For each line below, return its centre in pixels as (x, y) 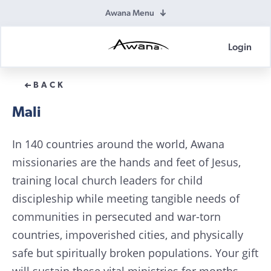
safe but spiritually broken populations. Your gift (135, 253)
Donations (128, 67)
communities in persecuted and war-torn (116, 217)
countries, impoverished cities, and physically (128, 235)
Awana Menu (130, 13)
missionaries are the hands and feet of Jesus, (126, 162)
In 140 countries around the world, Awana (118, 144)
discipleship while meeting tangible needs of (126, 198)
